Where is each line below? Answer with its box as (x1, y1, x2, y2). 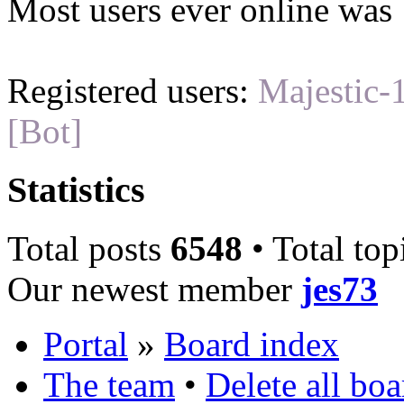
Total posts (7, 228, 170, 268)
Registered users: (7, 71, 258, 111)
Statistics (7, 170, 145, 211)
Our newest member (7, 269, 301, 308)
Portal (43, 324, 128, 363)
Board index (164, 324, 339, 363)
